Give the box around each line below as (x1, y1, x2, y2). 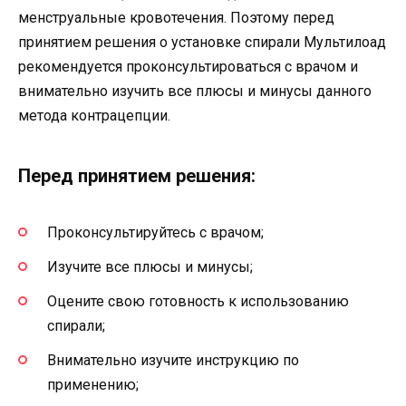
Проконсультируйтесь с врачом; (47, 223, 264, 241)
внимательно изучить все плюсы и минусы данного (18, 82, 372, 101)
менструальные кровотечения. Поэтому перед (18, 9, 334, 27)
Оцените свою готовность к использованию (47, 292, 349, 310)
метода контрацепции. (18, 107, 170, 125)
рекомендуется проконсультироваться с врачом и (18, 58, 358, 76)
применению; (47, 376, 139, 394)
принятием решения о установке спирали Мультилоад (18, 34, 386, 52)
